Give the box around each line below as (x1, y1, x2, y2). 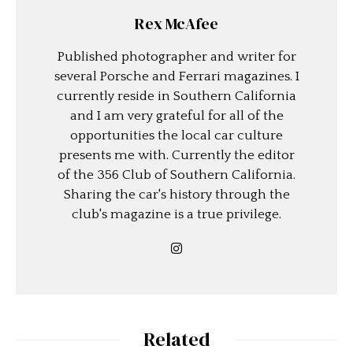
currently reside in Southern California (57, 89, 296, 104)
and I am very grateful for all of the (69, 109, 284, 124)
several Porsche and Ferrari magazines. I (54, 69, 299, 84)
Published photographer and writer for (57, 50, 296, 65)
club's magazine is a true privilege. (72, 207, 281, 222)
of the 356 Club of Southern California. (58, 168, 295, 183)
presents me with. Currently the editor (58, 148, 295, 163)
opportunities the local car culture (70, 128, 283, 143)
